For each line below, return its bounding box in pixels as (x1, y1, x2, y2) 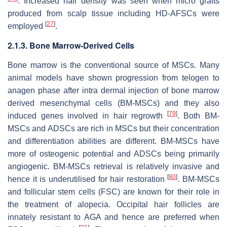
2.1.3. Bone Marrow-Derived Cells (8, 40, 134, 52)
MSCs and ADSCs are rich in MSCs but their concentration (8, 124, 219, 133)
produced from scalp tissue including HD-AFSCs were (8, 9, 219, 18)
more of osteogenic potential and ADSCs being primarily (8, 149, 219, 159)
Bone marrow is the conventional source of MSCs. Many (8, 61, 219, 70)
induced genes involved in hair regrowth (8, 111, 167, 121)
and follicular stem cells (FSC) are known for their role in (8, 187, 219, 197)
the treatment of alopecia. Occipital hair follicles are (8, 200, 219, 209)
